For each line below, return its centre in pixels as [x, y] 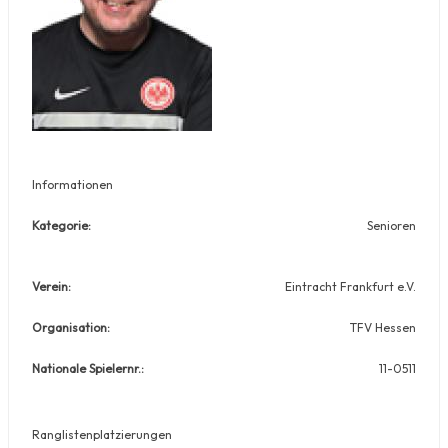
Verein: [51, 286]
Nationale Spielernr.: [88, 368]
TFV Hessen [383, 327]
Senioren [391, 225]
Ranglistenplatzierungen [102, 434]
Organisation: [71, 327]
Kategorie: [61, 225]
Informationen [72, 184]
